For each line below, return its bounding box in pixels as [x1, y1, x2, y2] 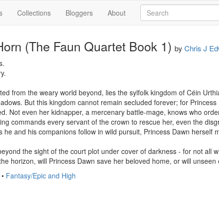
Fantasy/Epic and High [6, 171, 76, 180]
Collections [17, 8, 51, 18]
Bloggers [66, 8, 93, 18]
